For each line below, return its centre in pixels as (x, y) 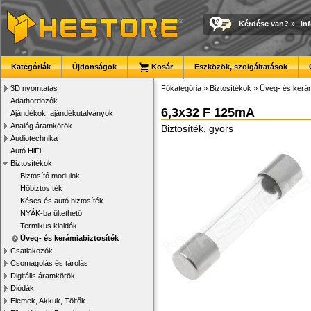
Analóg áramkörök (41, 126)
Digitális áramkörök (43, 276)
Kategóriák (31, 67)
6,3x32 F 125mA (208, 112)
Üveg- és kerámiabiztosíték (69, 238)
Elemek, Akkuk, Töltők (48, 301)
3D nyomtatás (34, 88)
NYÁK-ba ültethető (51, 213)
